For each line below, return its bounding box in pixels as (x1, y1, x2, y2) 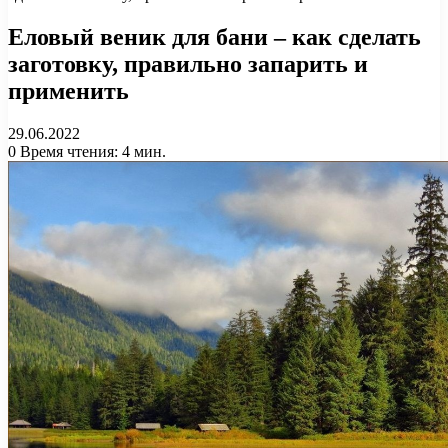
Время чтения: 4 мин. (16, 142, 166, 160)
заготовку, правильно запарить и (8, 50, 368, 77)
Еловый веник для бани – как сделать (8, 23, 421, 50)
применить (8, 77, 129, 104)
